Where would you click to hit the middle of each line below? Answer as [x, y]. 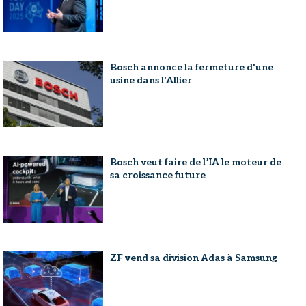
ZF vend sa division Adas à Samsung [194, 258]
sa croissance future [158, 176]
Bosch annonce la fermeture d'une [192, 67]
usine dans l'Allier [151, 80]
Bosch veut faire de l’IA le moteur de [196, 163]
